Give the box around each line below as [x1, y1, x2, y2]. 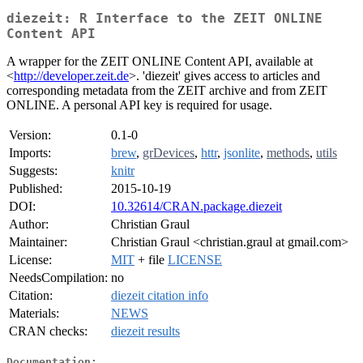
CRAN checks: [9, 324, 88, 339]
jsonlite [224, 146, 260, 160]
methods [267, 146, 310, 160]
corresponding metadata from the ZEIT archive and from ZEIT [6, 83, 327, 98]
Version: [9, 128, 51, 143]
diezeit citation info [111, 288, 208, 303]
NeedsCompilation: [9, 271, 108, 285]
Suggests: [9, 164, 58, 178]
